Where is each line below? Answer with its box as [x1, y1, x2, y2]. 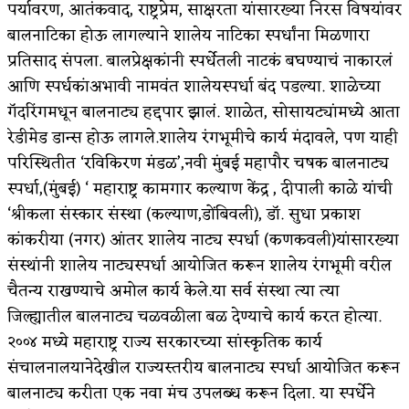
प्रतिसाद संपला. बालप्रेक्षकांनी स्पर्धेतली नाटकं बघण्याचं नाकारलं [7, 46, 393, 76]
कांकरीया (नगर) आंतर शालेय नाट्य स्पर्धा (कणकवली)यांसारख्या [7, 225, 399, 255]
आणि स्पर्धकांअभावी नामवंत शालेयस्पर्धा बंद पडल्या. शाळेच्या [7, 71, 381, 101]
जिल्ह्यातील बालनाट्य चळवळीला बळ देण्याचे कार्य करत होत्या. [7, 301, 382, 331]
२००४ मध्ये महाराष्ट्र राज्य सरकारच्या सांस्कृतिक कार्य [7, 327, 322, 357]
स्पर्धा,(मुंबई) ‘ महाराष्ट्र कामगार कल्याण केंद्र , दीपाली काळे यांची [7, 173, 393, 204]
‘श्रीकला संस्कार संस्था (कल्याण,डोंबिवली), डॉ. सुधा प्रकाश [7, 199, 361, 229]
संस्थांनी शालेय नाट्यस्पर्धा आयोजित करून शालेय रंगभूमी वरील [7, 250, 392, 280]
